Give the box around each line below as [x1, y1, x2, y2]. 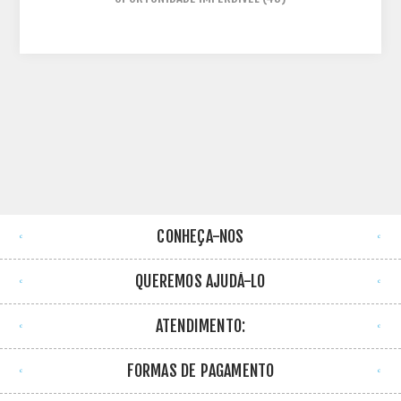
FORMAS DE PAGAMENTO [126, 360, 275, 380]
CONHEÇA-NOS [157, 226, 244, 246]
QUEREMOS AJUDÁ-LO [135, 270, 266, 291]
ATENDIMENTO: [155, 315, 246, 336]
